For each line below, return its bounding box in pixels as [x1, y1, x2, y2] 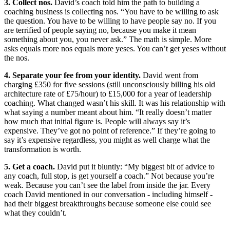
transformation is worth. [4, 144, 81, 154]
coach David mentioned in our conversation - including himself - [4, 189, 213, 199]
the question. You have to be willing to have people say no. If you [4, 16, 216, 25]
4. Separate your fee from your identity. [4, 70, 141, 80]
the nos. [4, 53, 29, 62]
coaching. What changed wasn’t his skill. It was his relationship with [4, 98, 225, 107]
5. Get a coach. [4, 162, 55, 171]
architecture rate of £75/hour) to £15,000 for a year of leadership [4, 89, 212, 98]
